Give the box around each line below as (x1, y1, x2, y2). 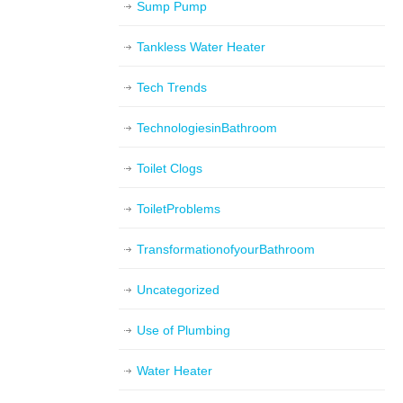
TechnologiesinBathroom (137, 121, 277, 135)
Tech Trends (137, 80, 207, 94)
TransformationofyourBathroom (137, 242, 315, 256)
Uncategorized (137, 282, 219, 297)
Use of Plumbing (137, 323, 230, 337)
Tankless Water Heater (137, 40, 265, 54)
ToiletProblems (137, 201, 220, 216)
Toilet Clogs (137, 161, 202, 175)
